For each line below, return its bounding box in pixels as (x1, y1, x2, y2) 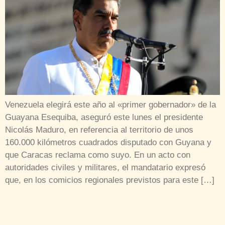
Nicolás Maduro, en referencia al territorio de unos (5, 125, 193, 135)
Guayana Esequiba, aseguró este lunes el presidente (5, 112, 203, 122)
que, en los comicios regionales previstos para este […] (5, 175, 214, 185)
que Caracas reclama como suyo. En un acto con (5, 150, 190, 160)
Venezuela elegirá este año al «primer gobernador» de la (5, 99, 216, 109)
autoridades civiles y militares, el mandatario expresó (5, 162, 205, 172)
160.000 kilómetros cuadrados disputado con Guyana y (5, 137, 211, 147)
